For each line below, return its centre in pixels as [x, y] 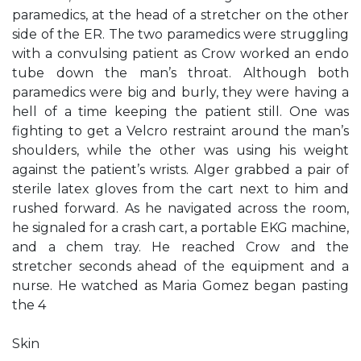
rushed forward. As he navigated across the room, [180, 208]
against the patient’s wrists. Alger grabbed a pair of [180, 170]
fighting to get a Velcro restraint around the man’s [180, 131]
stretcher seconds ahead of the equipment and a [180, 266]
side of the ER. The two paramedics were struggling [180, 34]
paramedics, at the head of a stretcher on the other [180, 15]
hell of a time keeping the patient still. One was [180, 112]
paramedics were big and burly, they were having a [180, 92]
